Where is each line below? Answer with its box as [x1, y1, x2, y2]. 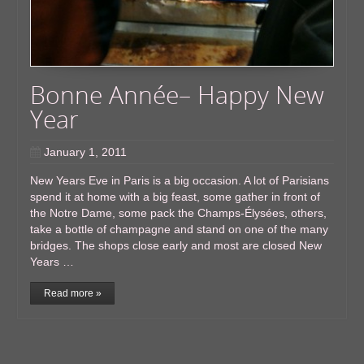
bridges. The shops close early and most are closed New [30, 239, 323, 253]
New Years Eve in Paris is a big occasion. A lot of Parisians [30, 174, 330, 188]
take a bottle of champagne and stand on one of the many [30, 223, 329, 236]
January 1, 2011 [44, 145, 128, 159]
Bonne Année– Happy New [30, 78, 325, 112]
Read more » [43, 288, 102, 300]
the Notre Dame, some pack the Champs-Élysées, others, [30, 206, 327, 220]
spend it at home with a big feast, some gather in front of [30, 190, 321, 204]
